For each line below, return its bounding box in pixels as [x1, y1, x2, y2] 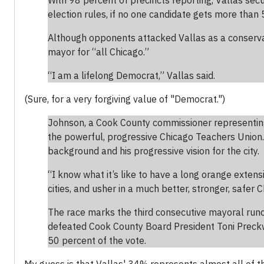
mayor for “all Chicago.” [48, 46, 149, 58]
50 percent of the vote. [48, 235, 146, 247]
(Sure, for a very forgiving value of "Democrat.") [24, 93, 225, 105]
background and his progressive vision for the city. [48, 145, 259, 157]
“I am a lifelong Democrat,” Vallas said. [48, 70, 217, 82]
